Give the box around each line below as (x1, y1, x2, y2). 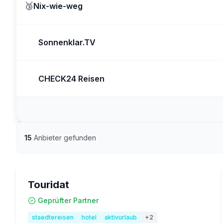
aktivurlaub (105, 214, 137, 221)
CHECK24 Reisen (38, 74, 105, 84)
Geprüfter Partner (38, 196, 99, 205)
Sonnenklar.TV (38, 37, 96, 47)
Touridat (28, 179, 69, 191)
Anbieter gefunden (32, 133, 96, 142)
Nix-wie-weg (33, 1, 83, 11)
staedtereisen (32, 214, 74, 221)
